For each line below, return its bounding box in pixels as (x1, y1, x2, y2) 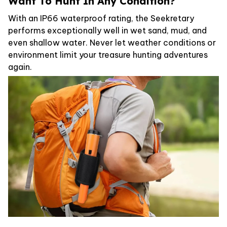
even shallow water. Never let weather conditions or (8, 37, 216, 48)
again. (8, 61, 32, 72)
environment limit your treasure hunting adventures (8, 49, 208, 60)
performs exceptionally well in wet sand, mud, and (8, 25, 207, 35)
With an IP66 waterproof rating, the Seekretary (8, 13, 194, 23)
